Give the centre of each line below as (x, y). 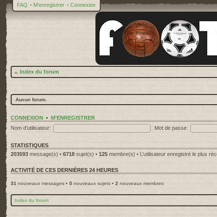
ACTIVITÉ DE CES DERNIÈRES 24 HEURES (64, 170)
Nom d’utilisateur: (31, 128)
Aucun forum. (31, 100)
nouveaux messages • (43, 183)
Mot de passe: (171, 128)
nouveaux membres (141, 183)
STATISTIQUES (30, 145)
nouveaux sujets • (94, 183)
